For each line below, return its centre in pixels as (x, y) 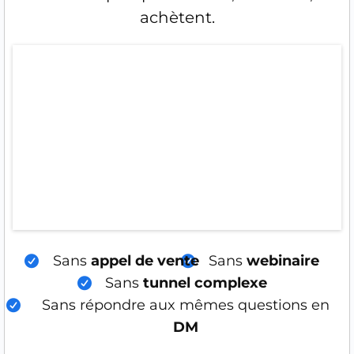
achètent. (177, 17)
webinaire (283, 261)
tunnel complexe (205, 283)
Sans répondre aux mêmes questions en (186, 305)
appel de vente (145, 261)
